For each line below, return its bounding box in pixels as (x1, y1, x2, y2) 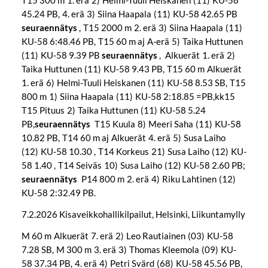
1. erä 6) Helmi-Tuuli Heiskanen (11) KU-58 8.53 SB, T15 (21, 77, 246, 89)
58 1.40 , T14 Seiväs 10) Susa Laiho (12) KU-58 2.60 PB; (21, 160, 245, 171)
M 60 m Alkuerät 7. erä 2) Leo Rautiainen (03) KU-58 (21, 230, 233, 241)
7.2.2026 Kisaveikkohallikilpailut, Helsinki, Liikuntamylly (21, 208, 245, 220)
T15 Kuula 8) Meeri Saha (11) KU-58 (92, 118, 241, 130)
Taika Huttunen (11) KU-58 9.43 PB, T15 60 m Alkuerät (21, 63, 244, 75)
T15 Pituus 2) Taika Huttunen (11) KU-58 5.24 (21, 105, 206, 116)
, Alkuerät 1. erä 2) (159, 50, 237, 61)
